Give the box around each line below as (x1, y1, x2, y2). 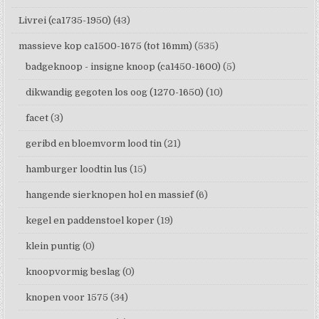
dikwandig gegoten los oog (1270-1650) (26, 86, 204, 98)
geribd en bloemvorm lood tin (26, 137, 162, 149)
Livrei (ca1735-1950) (19, 14, 112, 26)
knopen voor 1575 (26, 291, 109, 303)
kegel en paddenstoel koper (26, 214, 155, 226)
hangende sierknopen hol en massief (26, 189, 194, 200)
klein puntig (26, 240, 81, 251)
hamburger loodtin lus (26, 163, 128, 174)
